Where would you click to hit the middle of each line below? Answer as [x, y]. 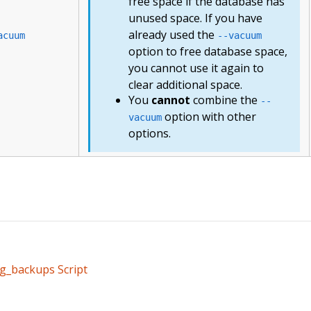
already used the [173, 35]
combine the [226, 100]
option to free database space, [208, 52]
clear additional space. [186, 85]
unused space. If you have [196, 18]
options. [150, 133]
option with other [209, 116]
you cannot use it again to [196, 68]
